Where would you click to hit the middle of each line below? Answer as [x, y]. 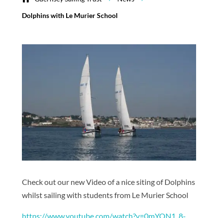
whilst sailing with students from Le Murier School [105, 195]
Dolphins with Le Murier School [70, 15]
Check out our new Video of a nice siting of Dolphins [108, 182]
